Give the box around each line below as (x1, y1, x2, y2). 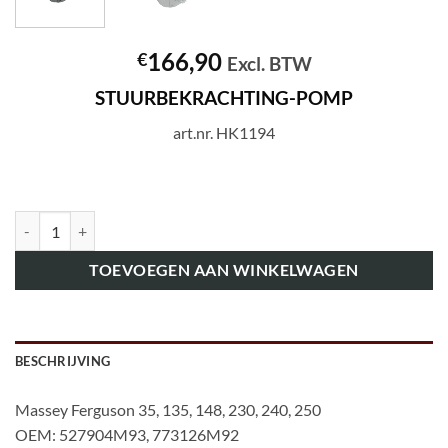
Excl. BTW (226, 52, 312, 76)
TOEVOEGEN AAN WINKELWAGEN (89, 261, 359, 280)
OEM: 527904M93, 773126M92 (15, 425, 239, 445)
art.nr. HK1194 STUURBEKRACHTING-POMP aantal (14, 213, 342, 231)
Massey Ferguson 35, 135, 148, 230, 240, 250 (15, 400, 321, 420)
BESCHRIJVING (15, 353, 111, 370)
